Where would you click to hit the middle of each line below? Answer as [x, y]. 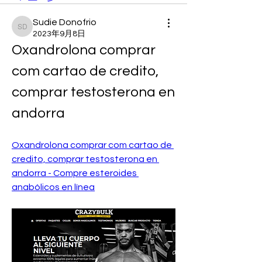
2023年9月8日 [59, 34]
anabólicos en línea [53, 187]
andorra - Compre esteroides [74, 173]
